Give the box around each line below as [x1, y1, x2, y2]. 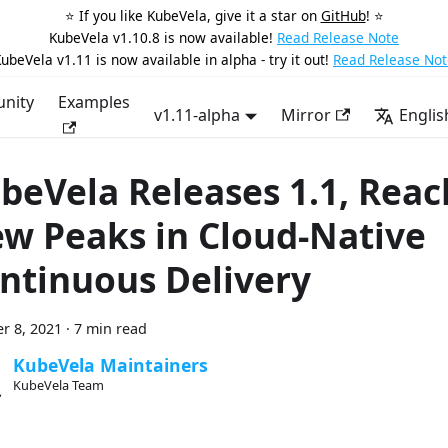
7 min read [74, 319, 147, 338]
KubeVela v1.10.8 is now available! [49, 28, 273, 47]
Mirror [281, 104, 332, 126]
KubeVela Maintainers [12, 353, 208, 378]
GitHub [320, 6, 366, 25]
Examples [57, 91, 130, 113]
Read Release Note [277, 28, 399, 47]
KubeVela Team [12, 376, 104, 395]
